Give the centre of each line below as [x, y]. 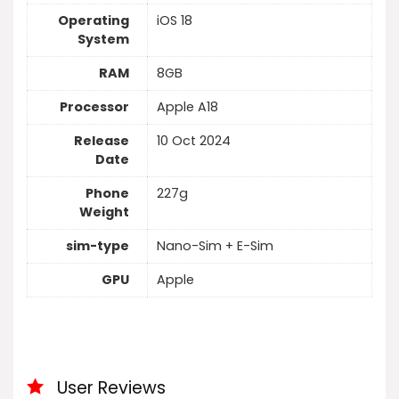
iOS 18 [175, 21]
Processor [94, 107]
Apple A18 [187, 107]
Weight [104, 212]
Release [102, 141]
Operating [94, 21]
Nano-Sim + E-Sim [215, 246]
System [103, 40]
